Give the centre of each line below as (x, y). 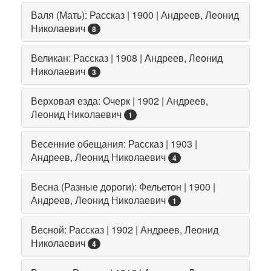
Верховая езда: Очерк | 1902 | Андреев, (119, 100)
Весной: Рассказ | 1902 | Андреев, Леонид (125, 229)
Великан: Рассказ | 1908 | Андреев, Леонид (127, 57)
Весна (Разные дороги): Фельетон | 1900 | (123, 186)
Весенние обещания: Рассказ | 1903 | (114, 143)
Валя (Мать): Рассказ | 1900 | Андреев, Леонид (135, 15)
